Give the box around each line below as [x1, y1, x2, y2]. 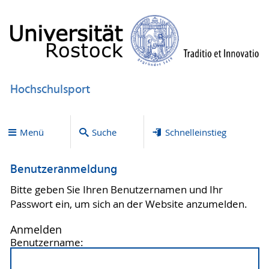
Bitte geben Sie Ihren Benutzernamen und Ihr [10, 183, 223, 196]
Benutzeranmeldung [10, 160, 117, 180]
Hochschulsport [10, 80, 90, 100]
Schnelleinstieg [165, 125, 226, 138]
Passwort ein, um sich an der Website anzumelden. [10, 197, 247, 211]
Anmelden [10, 222, 62, 237]
